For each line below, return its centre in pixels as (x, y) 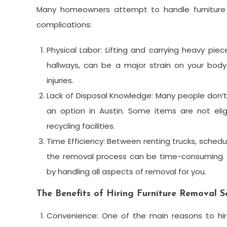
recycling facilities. (81, 126)
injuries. (60, 81)
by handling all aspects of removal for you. (126, 172)
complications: (64, 25)
